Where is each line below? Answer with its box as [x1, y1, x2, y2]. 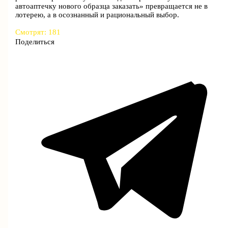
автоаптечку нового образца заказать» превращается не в [15, 2, 208, 11]
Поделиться [15, 37, 55, 46]
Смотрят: [15, 27, 47, 36]
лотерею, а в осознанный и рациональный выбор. [15, 11, 180, 19]
